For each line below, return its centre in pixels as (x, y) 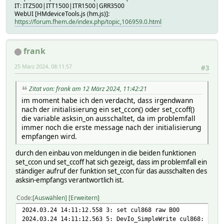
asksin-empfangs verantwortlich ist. (70, 180)
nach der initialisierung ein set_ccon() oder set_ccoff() (108, 109)
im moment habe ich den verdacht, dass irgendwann (107, 100)
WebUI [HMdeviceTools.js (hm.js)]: (62, 14)
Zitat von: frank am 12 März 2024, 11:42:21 (88, 88)
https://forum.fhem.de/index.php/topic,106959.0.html (88, 22)
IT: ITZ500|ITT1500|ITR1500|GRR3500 (69, 6)
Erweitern (84, 197)
